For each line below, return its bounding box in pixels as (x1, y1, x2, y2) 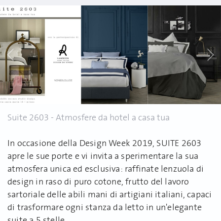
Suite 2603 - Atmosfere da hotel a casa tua (7, 113, 170, 123)
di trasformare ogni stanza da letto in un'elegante (7, 203, 202, 213)
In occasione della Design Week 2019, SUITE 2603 (7, 139, 202, 148)
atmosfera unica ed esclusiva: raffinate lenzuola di (7, 164, 204, 174)
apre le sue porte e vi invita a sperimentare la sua (7, 151, 199, 161)
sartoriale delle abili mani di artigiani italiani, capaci (7, 190, 212, 200)
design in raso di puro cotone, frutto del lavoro (7, 177, 189, 187)
